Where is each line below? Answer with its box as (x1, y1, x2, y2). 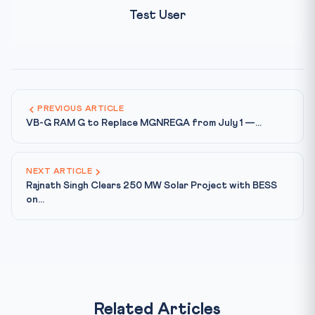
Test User (129, 9, 186, 22)
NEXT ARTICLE (26, 167, 92, 176)
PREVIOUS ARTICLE (37, 105, 124, 113)
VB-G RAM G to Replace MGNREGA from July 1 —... (26, 118, 262, 128)
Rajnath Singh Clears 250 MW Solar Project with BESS (26, 181, 277, 191)
